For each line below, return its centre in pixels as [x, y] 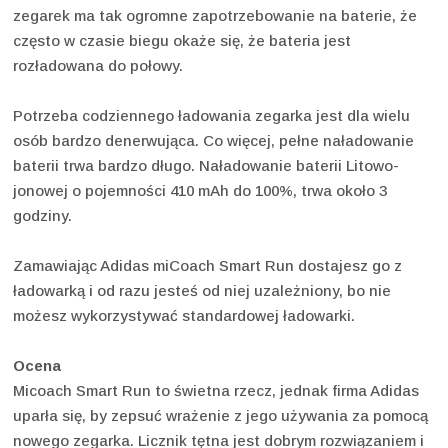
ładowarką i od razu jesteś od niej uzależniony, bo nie [202, 291]
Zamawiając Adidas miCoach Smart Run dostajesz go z [207, 266]
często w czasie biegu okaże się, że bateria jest [182, 41]
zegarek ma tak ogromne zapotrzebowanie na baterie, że [215, 16]
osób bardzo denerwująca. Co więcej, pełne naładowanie [213, 141]
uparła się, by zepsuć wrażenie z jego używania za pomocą [220, 416]
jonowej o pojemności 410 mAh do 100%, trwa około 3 [200, 191]
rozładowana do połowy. [98, 66]
